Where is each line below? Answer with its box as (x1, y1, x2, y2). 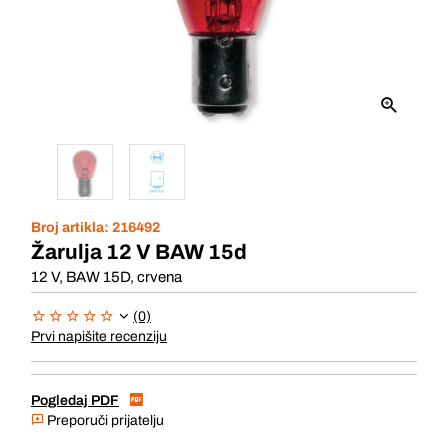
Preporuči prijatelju (44, 413, 164, 428)
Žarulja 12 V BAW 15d (31, 241, 247, 263)
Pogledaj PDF (31, 393, 119, 408)
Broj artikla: (31, 220, 112, 235)
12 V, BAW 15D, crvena (31, 269, 182, 285)
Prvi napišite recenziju (31, 329, 167, 344)
